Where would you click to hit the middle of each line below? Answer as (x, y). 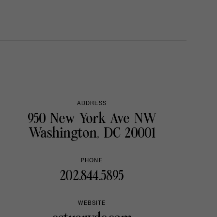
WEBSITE (92, 203)
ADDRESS (92, 103)
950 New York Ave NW (92, 119)
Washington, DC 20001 (92, 133)
